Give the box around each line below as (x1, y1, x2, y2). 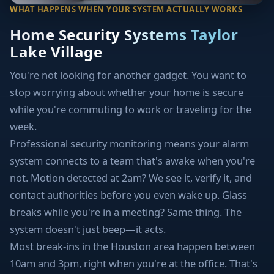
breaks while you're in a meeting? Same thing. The (10, 205, 242, 220)
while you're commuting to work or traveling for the (10, 102, 251, 117)
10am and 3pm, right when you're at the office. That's (10, 256, 257, 271)
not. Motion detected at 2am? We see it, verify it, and (10, 171, 252, 185)
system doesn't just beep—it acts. (10, 222, 166, 237)
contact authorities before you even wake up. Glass (10, 188, 247, 202)
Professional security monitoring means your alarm (10, 136, 249, 151)
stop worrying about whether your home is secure (10, 85, 243, 100)
